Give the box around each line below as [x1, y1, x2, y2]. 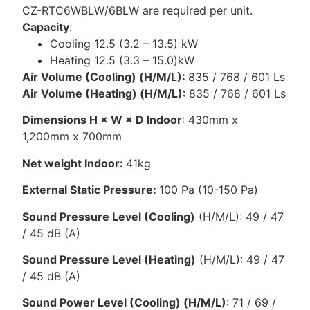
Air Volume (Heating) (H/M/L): [22, 86, 190, 101]
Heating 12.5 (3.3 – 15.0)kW [50, 53, 195, 68]
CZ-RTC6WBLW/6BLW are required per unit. [22, 3, 253, 18]
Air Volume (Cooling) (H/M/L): [22, 70, 189, 84]
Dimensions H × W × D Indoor [22, 113, 183, 127]
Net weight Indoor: [22, 156, 127, 170]
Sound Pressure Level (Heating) [22, 253, 197, 267]
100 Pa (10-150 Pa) [159, 183, 259, 197]
